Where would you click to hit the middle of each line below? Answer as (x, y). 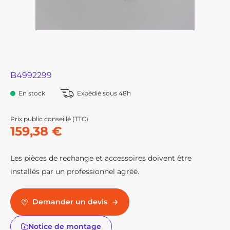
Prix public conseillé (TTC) (49, 119)
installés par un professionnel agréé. (75, 171)
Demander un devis (73, 202)
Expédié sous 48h (104, 93)
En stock (32, 93)
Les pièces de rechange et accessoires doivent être (101, 158)
